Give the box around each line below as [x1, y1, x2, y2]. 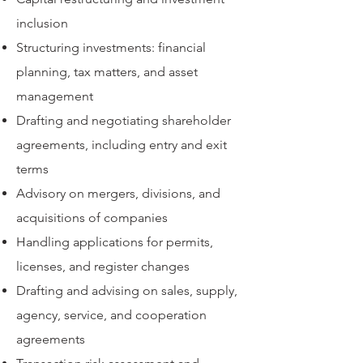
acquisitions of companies [16, 210, 168, 225]
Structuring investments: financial [16, 40, 206, 55]
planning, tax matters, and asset [16, 64, 198, 79]
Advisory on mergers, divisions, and [16, 186, 220, 201]
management [16, 88, 93, 104]
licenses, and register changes [16, 258, 190, 274]
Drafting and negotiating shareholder [16, 113, 231, 128]
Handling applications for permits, [16, 234, 213, 250]
